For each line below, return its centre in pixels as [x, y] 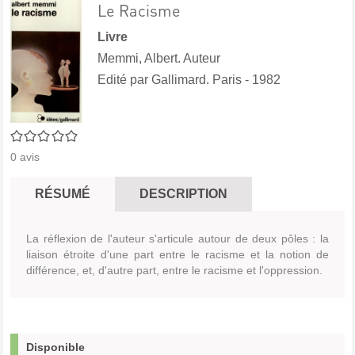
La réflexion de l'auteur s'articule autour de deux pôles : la [177, 239]
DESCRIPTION [183, 194]
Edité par [124, 80]
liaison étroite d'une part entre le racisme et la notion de [177, 255]
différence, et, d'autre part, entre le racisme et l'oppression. [174, 271]
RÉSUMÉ [63, 194]
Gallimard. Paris [197, 80]
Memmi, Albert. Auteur [159, 58]
